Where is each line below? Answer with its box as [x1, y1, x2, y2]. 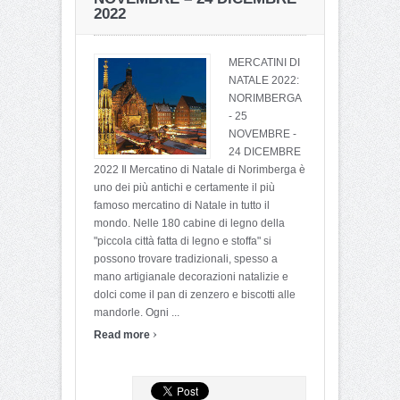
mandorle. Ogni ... [94, 305, 179, 319]
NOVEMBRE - [229, 127, 296, 140]
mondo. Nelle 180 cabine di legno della [94, 216, 285, 229]
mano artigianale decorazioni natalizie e [94, 270, 288, 283]
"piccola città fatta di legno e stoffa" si [94, 234, 271, 247]
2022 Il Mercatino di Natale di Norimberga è [94, 162, 305, 176]
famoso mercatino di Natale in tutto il [94, 198, 270, 212]
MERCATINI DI [229, 55, 300, 69]
